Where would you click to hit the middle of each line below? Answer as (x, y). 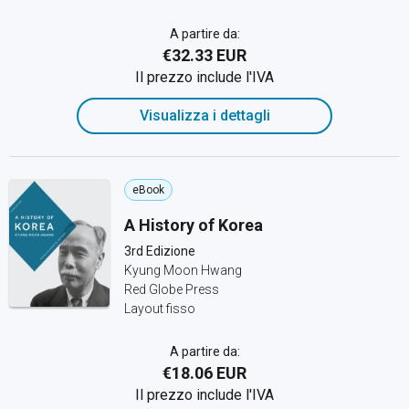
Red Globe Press (172, 289)
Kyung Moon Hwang (183, 270)
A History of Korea (194, 225)
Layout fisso (160, 309)
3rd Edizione (160, 251)
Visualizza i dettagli (204, 115)
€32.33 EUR (204, 55)
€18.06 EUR (204, 373)
